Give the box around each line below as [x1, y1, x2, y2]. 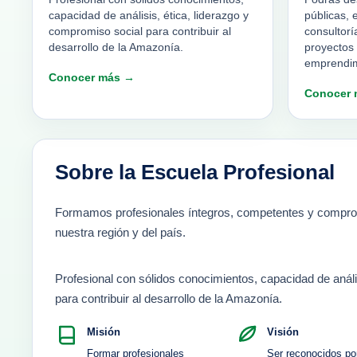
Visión [267, 326, 300, 339]
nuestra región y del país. [55, 226, 186, 240]
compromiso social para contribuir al [49, 25, 231, 38]
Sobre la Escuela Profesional [55, 160, 335, 185]
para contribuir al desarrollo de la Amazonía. [55, 292, 282, 306]
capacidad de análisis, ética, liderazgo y [49, 10, 249, 22]
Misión [87, 326, 120, 339]
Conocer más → [49, 71, 135, 84]
